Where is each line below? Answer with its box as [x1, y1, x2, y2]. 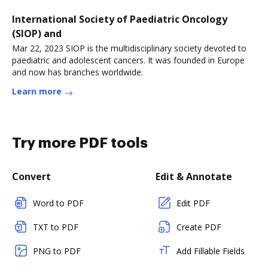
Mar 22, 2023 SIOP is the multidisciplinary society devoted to [12, 42, 246, 54]
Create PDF [176, 221, 221, 233]
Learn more [12, 86, 62, 97]
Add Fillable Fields [176, 245, 245, 257]
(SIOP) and [12, 27, 62, 40]
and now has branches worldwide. [12, 66, 143, 78]
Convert [12, 170, 51, 183]
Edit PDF [176, 197, 210, 209]
